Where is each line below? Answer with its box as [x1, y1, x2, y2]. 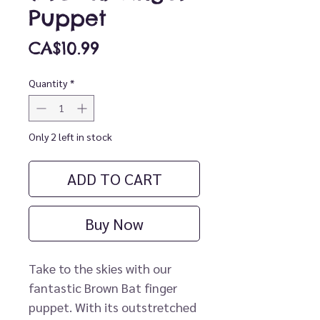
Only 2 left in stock [29, 130, 112, 144]
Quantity [29, 76, 67, 90]
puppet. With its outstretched [29, 299, 196, 316]
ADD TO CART [66, 169, 162, 189]
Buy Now [85, 214, 144, 234]
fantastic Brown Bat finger [29, 279, 177, 296]
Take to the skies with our [29, 260, 171, 277]
